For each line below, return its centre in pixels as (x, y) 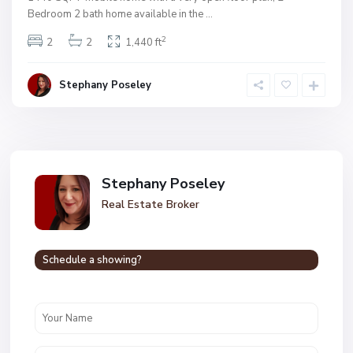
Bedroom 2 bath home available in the (117, 14)
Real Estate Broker (150, 204)
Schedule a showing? (92, 260)
